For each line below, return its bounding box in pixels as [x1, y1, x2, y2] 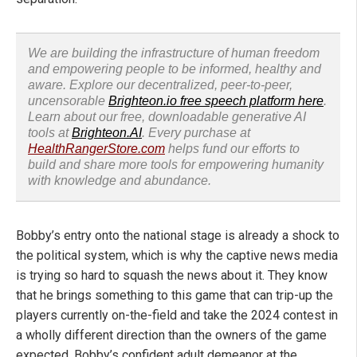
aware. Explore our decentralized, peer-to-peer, [28, 78, 292, 92]
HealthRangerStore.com [28, 142, 165, 156]
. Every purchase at [142, 126, 250, 140]
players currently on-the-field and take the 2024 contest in [16, 308, 338, 324]
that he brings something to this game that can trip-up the [16, 288, 333, 304]
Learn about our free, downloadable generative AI [28, 110, 306, 124]
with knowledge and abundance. [28, 174, 211, 188]
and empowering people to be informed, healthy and [28, 62, 321, 76]
